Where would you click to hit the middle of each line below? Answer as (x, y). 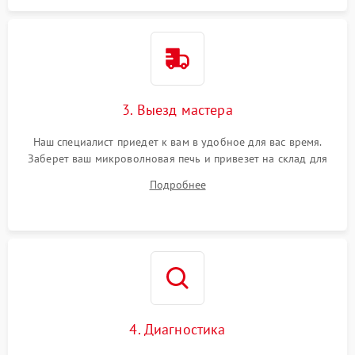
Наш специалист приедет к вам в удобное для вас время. (177, 142)
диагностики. (177, 176)
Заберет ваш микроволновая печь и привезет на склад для (177, 159)
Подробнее (177, 185)
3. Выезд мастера (177, 110)
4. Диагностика (177, 330)
